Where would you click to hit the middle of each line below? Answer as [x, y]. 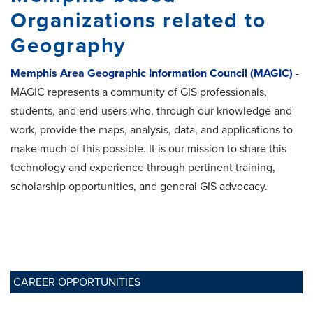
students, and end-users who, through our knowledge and [151, 111]
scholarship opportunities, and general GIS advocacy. [140, 186]
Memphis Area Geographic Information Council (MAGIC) [152, 73]
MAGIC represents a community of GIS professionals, [139, 92]
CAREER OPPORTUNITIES [77, 282]
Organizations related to [138, 20]
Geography [68, 45]
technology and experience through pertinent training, [143, 167]
